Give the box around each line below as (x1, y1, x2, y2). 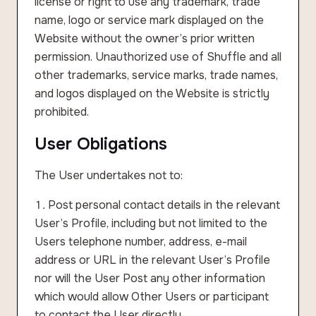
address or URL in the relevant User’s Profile (35, 253, 270, 267)
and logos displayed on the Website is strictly (35, 86, 269, 101)
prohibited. (35, 104, 89, 119)
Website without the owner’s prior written (35, 31, 255, 46)
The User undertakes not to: (35, 168, 183, 183)
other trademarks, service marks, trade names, (35, 68, 278, 83)
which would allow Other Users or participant (35, 289, 269, 304)
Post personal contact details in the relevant (48, 197, 280, 212)
